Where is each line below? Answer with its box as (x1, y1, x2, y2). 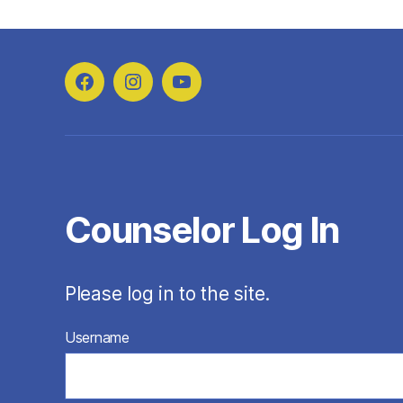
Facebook (83, 83, 157, 103)
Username (65, 328, 130, 346)
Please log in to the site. (65, 282, 270, 305)
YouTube (180, 83, 245, 103)
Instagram (131, 83, 205, 103)
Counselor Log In (65, 208, 340, 252)
